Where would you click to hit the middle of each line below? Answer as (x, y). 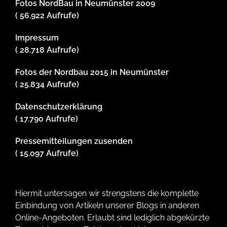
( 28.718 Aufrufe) (47, 50)
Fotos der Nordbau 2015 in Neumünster (92, 72)
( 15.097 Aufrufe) (47, 153)
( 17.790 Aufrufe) (47, 119)
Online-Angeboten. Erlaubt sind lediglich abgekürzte (112, 217)
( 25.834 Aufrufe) (47, 84)
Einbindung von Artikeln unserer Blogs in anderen (107, 205)
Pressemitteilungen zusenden (74, 141)
